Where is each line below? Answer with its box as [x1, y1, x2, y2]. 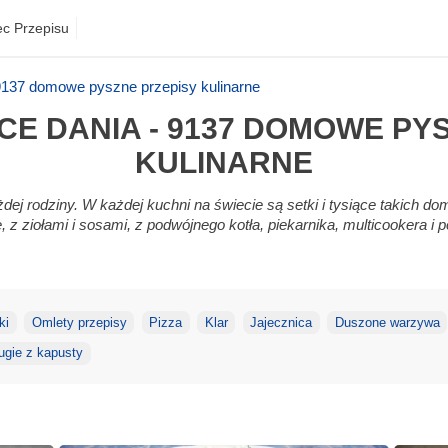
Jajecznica [250, 315, 313, 330]
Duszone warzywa [334, 315, 440, 330]
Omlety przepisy [31, 315, 127, 330]
